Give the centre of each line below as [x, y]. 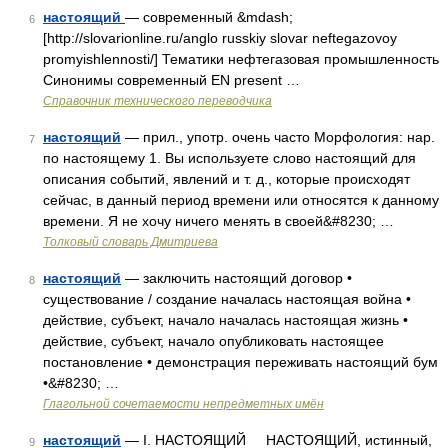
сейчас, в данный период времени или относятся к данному [241, 200]
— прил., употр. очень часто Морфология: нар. [278, 137]
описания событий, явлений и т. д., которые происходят [226, 179]
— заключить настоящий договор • [236, 278]
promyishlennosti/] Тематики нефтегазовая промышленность [241, 59]
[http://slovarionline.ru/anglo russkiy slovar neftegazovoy [220, 38]
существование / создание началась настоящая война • [227, 299]
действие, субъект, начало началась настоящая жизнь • [225, 320]
